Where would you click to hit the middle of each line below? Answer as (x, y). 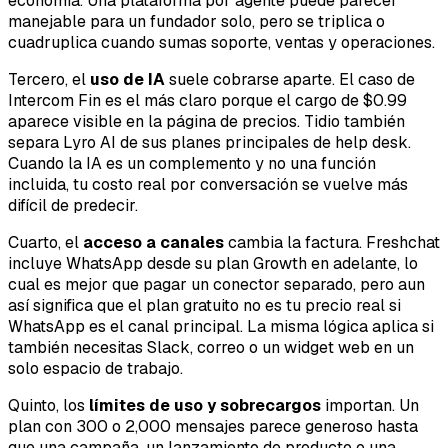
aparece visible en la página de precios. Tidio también (206, 122)
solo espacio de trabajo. (95, 369)
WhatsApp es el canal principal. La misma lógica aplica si (221, 327)
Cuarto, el (45, 243)
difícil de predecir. (73, 206)
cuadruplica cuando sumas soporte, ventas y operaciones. (221, 43)
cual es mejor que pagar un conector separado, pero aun (216, 285)
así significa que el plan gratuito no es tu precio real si (204, 306)
